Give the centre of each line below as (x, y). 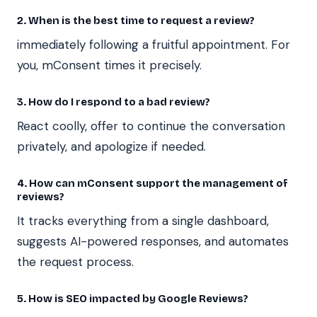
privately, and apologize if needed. (111, 146)
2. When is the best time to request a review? (136, 20)
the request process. (75, 261)
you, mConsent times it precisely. (109, 65)
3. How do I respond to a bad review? (114, 102)
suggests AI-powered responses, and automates (153, 241)
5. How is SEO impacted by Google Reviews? (133, 298)
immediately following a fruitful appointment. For (154, 44)
